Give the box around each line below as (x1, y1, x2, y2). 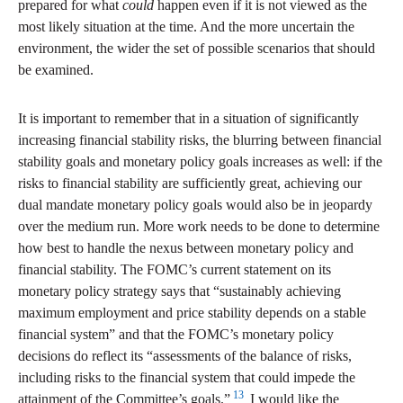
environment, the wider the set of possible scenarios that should (18, 40, 375, 57)
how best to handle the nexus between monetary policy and (18, 240, 354, 256)
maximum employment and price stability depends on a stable (18, 305, 366, 321)
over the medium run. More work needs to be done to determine (18, 219, 380, 235)
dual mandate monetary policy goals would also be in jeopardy (18, 197, 372, 213)
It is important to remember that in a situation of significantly (18, 111, 359, 127)
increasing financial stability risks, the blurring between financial (18, 132, 381, 148)
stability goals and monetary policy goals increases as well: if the (18, 154, 382, 170)
